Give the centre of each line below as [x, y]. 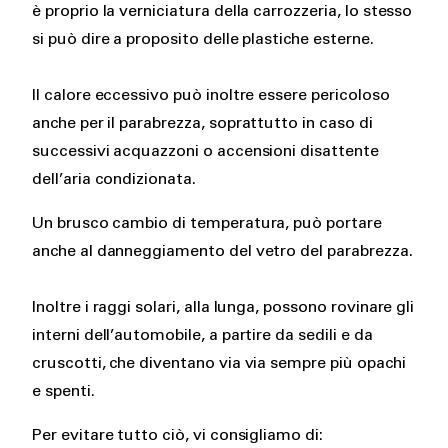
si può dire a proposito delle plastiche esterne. [203, 39]
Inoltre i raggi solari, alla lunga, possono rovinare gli [223, 307]
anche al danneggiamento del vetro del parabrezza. [222, 251]
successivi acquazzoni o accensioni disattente [205, 151]
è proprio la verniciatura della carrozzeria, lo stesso [222, 11]
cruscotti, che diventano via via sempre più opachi [219, 363]
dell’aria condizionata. [114, 179]
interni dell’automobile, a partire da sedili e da [202, 335]
